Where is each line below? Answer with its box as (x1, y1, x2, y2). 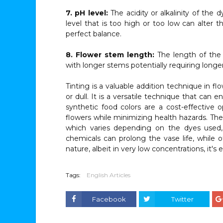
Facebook (92, 195, 126, 203)
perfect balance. (66, 29, 121, 38)
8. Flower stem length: (66, 50, 155, 59)
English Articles (87, 171, 130, 179)
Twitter (171, 195, 194, 203)
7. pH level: (66, 8, 108, 17)
